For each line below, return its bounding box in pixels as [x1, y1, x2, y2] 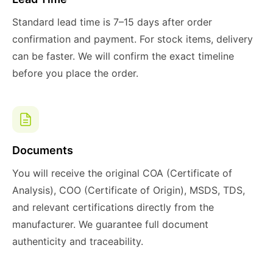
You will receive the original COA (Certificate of [12, 167, 232, 179]
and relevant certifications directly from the [12, 201, 214, 213]
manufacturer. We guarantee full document [12, 218, 208, 230]
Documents [12, 144, 73, 157]
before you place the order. [12, 67, 138, 79]
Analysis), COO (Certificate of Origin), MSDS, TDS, [12, 184, 245, 196]
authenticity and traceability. [12, 235, 143, 247]
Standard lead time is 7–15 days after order [12, 16, 212, 28]
